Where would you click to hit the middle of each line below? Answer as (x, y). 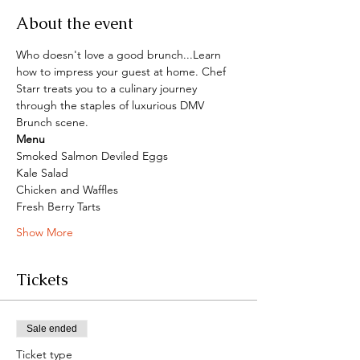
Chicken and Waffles (67, 189)
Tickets (42, 279)
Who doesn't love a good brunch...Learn (120, 54)
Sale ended (52, 328)
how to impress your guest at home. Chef (123, 71)
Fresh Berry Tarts (58, 206)
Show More (45, 232)
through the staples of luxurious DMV (112, 105)
